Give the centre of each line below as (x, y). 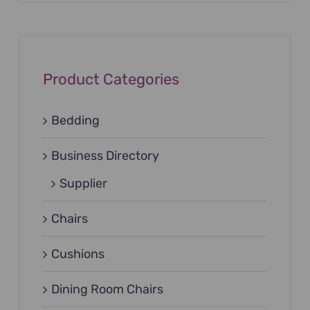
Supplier (83, 184)
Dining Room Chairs (107, 290)
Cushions (77, 254)
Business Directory (105, 156)
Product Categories (111, 79)
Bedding (75, 121)
